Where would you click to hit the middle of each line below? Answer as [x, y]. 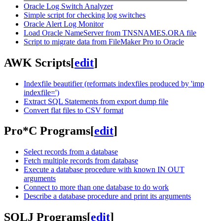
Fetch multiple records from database [81, 161]
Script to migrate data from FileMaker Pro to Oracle [104, 41]
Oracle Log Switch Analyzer [68, 6]
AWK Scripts [37, 62]
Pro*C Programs [47, 131]
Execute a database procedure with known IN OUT [104, 170]
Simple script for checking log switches [85, 15]
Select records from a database [71, 152]
